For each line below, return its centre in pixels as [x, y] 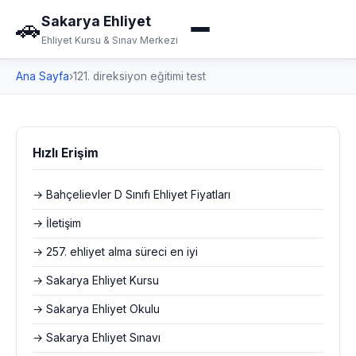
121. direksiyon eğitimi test [139, 76]
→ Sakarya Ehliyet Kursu [96, 281]
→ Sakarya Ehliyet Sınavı [97, 338]
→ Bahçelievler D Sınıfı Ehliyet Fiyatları [132, 195]
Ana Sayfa [43, 76]
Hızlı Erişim [66, 153]
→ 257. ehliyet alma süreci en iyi [115, 252]
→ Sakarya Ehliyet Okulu [96, 309]
